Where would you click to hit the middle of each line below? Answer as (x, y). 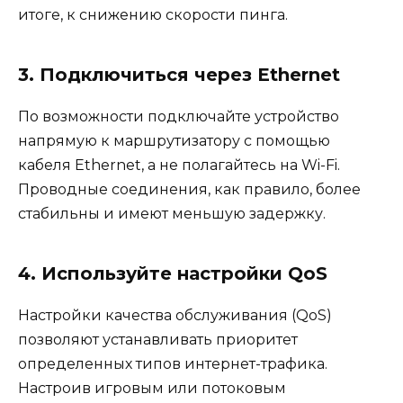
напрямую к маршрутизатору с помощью (174, 141)
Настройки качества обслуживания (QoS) (175, 316)
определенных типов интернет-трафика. (173, 364)
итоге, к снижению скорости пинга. (153, 15)
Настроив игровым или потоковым (152, 389)
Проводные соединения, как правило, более (189, 190)
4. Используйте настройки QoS (173, 274)
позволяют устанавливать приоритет (158, 340)
